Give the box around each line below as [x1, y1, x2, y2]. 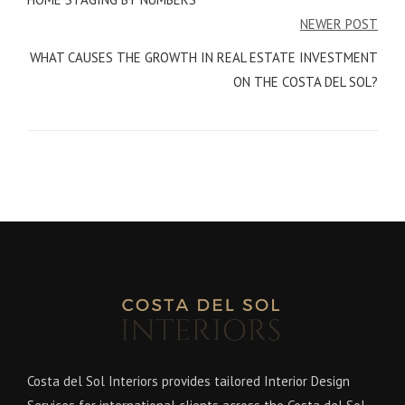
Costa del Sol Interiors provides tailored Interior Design [27, 372, 350, 390]
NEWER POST [300, 14, 378, 33]
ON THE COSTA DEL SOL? [233, 72, 378, 90]
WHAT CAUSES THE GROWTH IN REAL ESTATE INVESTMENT [30, 48, 378, 66]
